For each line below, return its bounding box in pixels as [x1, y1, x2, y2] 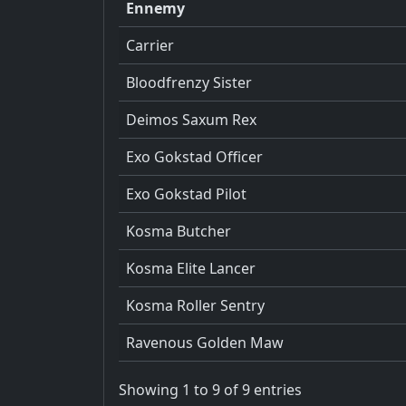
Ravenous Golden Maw [126, 332, 284, 353]
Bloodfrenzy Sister [126, 72, 252, 92]
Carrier [126, 34, 174, 55]
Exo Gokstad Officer [126, 146, 263, 167]
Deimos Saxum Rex [126, 109, 256, 130]
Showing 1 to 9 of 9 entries [119, 380, 302, 401]
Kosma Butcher [126, 220, 231, 241]
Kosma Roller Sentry [126, 295, 265, 315]
